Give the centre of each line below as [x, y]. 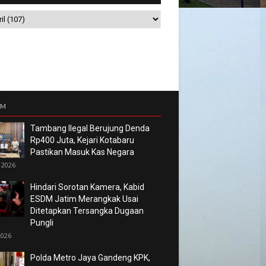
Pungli [42, 223]
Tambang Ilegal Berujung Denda [90, 128]
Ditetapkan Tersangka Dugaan [87, 211]
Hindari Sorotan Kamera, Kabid [87, 187]
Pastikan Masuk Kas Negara [82, 152]
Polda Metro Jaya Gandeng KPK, [90, 258]
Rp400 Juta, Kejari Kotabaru [82, 140]
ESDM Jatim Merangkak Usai [84, 199]
